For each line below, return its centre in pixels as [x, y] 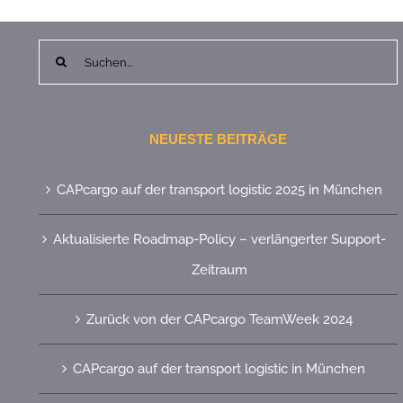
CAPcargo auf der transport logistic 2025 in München [219, 190]
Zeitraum [219, 270]
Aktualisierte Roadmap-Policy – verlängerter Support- [219, 240]
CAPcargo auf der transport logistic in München [219, 369]
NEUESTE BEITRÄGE [219, 139]
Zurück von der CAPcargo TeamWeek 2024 [219, 320]
